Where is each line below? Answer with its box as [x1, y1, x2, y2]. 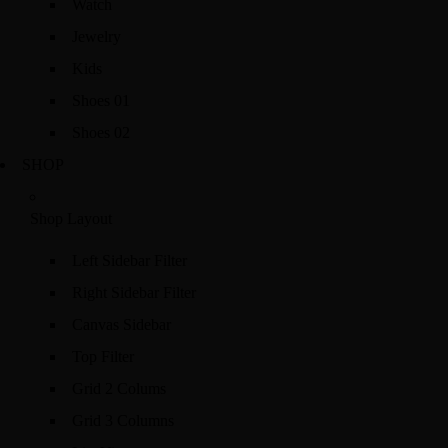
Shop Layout [30, 210, 112, 227]
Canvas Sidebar [72, 316, 171, 333]
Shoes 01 [72, 92, 130, 109]
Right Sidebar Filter [72, 284, 196, 301]
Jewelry [72, 28, 121, 45]
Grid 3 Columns [72, 412, 174, 429]
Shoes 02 [72, 124, 130, 141]
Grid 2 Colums [72, 380, 166, 397]
